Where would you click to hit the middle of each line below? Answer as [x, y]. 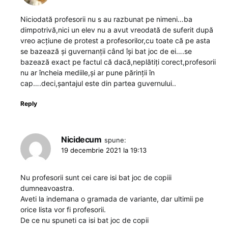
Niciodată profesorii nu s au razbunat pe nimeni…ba [106, 19]
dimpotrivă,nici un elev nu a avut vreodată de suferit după [117, 30]
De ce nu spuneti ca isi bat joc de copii [84, 220]
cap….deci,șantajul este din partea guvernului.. [98, 83]
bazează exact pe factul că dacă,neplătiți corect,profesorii [118, 62]
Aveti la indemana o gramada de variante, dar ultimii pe [112, 198]
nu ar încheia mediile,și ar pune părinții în [88, 72]
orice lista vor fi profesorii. [63, 209]
